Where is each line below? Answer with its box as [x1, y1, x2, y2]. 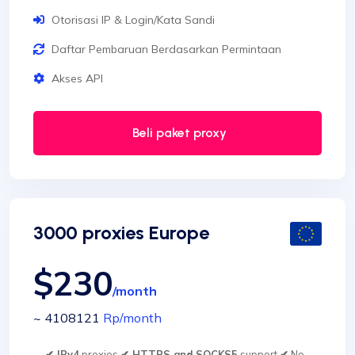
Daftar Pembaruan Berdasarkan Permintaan [52, 42, 281, 57]
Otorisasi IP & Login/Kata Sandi [52, 13, 215, 28]
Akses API [52, 71, 103, 86]
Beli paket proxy [128, 125, 227, 141]
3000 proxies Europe [33, 221, 209, 245]
